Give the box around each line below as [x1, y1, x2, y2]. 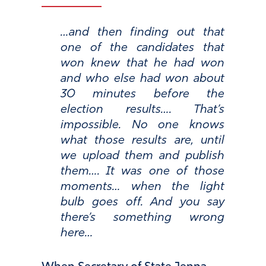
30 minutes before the [61, 88, 224, 101]
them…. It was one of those [61, 166, 224, 178]
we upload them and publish [61, 150, 224, 163]
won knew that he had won [61, 58, 224, 70]
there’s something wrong [61, 212, 224, 224]
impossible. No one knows [61, 119, 224, 132]
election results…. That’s [61, 104, 224, 116]
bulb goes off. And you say [61, 197, 224, 209]
